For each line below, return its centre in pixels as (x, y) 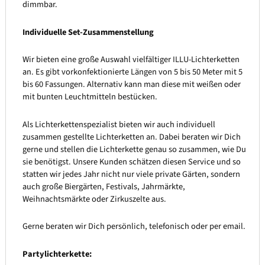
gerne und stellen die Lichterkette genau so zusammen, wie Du (134, 149)
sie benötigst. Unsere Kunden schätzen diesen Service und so (131, 161)
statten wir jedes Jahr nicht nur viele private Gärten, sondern (131, 174)
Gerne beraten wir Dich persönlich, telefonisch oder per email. (134, 227)
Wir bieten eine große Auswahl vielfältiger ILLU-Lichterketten (131, 60)
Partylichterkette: (57, 254)
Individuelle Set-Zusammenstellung (88, 32)
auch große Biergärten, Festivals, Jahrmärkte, (104, 186)
